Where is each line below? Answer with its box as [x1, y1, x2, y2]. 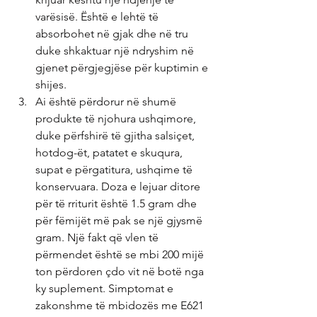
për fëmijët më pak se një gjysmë [35, 214, 205, 227]
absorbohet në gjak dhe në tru [35, 27, 191, 40]
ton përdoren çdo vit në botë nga [35, 265, 207, 278]
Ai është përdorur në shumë [35, 95, 179, 108]
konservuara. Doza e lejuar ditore [35, 180, 203, 193]
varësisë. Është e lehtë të [35, 10, 161, 23]
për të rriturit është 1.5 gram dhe [35, 197, 200, 210]
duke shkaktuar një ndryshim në [35, 44, 197, 57]
